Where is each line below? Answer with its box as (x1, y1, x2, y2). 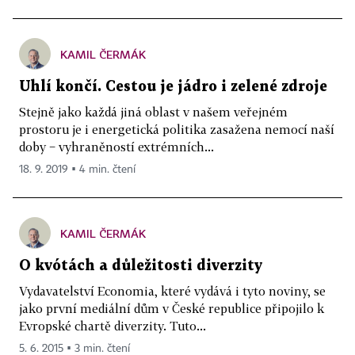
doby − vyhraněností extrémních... (19, 139, 214, 154)
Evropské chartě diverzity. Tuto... (19, 319, 206, 333)
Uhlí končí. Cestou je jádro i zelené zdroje (19, 80, 327, 94)
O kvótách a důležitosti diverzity (19, 259, 262, 273)
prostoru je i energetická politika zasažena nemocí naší (19, 122, 334, 136)
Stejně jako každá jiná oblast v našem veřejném (19, 105, 288, 119)
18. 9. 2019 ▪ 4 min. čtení (19, 164, 136, 175)
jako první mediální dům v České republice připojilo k (19, 301, 324, 315)
